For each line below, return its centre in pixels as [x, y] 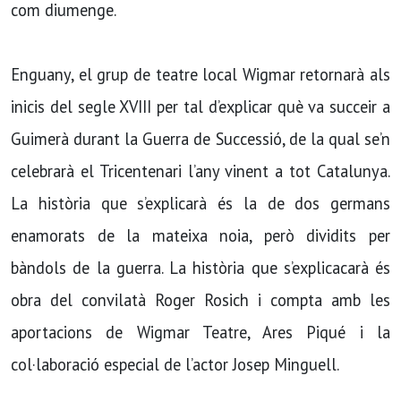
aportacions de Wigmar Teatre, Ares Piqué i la [200, 333]
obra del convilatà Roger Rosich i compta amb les [200, 300]
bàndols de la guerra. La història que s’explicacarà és [200, 268]
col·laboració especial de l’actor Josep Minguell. [175, 365]
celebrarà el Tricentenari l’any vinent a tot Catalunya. [200, 171]
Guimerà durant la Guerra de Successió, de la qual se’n [200, 139]
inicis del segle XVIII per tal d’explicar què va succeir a [200, 107]
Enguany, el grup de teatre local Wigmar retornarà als [200, 75]
